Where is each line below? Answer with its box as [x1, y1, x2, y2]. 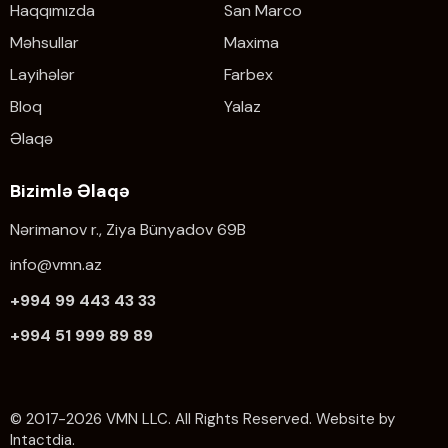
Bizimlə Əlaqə [10, 178, 130, 203]
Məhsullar [10, 32, 79, 54]
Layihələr [10, 64, 75, 86]
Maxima [224, 32, 279, 54]
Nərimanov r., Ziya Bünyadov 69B [10, 218, 246, 240]
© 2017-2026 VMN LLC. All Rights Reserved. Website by [10, 408, 395, 429]
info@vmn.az [10, 254, 102, 276]
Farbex [224, 64, 273, 86]
